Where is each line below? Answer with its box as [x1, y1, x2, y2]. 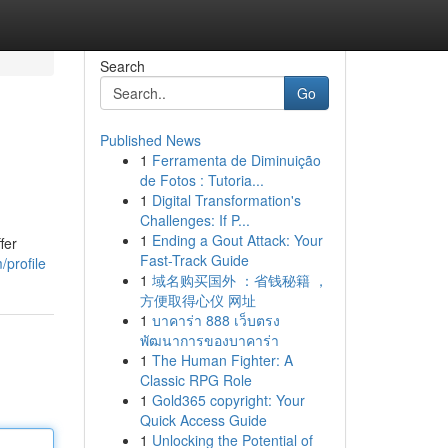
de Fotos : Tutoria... [139, 170, 264, 190]
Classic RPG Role [139, 370, 252, 390]
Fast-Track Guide [139, 250, 249, 270]
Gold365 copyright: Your [151, 390, 305, 410]
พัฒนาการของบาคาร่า [139, 330, 279, 350]
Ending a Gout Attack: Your [151, 230, 323, 250]
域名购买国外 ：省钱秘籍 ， [151, 270, 328, 290]
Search [99, 56, 145, 76]
